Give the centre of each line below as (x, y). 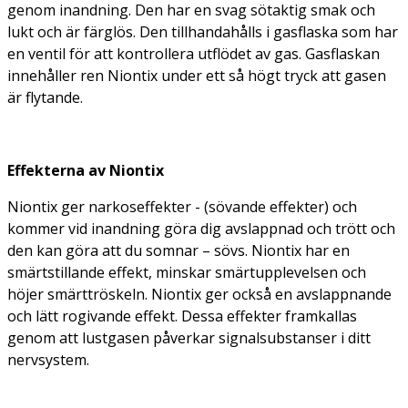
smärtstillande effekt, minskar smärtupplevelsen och (187, 272)
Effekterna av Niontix (86, 170)
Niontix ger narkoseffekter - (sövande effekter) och (182, 206)
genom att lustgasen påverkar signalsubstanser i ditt (189, 337)
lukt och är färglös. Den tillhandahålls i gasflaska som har (203, 31)
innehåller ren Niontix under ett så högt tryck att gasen (197, 75)
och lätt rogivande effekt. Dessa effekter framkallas (182, 316)
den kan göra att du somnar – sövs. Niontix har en (178, 250)
